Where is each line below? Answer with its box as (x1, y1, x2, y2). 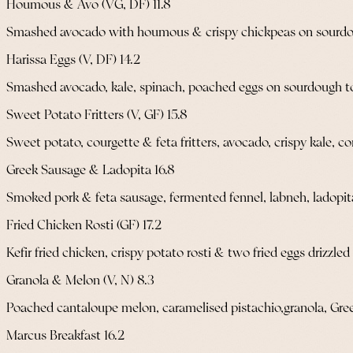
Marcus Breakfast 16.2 (6, 329, 125, 343)
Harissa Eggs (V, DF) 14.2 (6, 53, 141, 67)
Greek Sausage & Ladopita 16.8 (6, 163, 175, 177)
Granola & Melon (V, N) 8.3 (6, 273, 154, 288)
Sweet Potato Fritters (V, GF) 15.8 (6, 108, 188, 122)
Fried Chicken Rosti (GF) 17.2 (6, 218, 162, 232)
